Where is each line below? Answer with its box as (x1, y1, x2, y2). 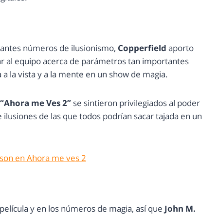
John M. (164, 203, 196, 215)
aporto (166, 42, 194, 54)
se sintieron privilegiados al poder (71, 97, 200, 109)
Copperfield (118, 42, 166, 54)
